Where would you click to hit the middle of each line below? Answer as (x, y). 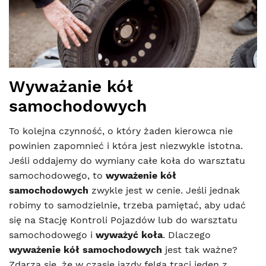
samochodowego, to (57, 176)
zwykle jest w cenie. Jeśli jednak (164, 191)
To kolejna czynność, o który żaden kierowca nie (121, 131)
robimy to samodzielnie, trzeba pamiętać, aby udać (127, 205)
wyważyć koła (129, 235)
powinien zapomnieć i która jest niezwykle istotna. (126, 146)
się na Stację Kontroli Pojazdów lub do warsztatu (123, 220)
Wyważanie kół (71, 87)
